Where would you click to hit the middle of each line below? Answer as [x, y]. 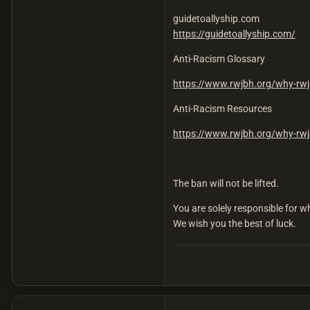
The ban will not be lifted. [226, 184]
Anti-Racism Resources [222, 109]
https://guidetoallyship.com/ [234, 34]
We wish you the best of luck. [235, 224]
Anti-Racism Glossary [219, 59]
